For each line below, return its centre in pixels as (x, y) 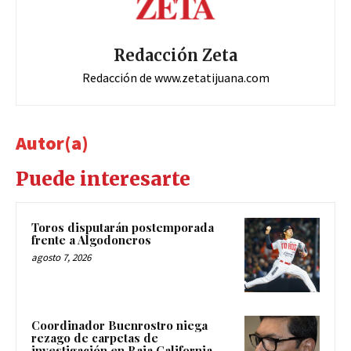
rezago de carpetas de (95, 338)
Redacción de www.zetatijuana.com (175, 77)
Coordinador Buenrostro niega (119, 326)
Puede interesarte (103, 179)
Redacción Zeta (175, 55)
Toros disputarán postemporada (123, 227)
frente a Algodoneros (91, 239)
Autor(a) (52, 143)
